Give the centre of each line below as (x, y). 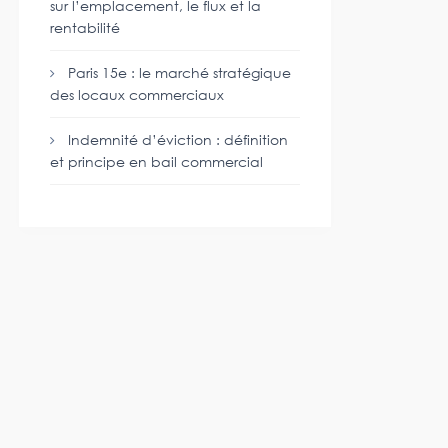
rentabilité (85, 27)
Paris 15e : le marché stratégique (179, 72)
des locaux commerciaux (137, 94)
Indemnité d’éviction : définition (178, 139)
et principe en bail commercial (156, 161)
